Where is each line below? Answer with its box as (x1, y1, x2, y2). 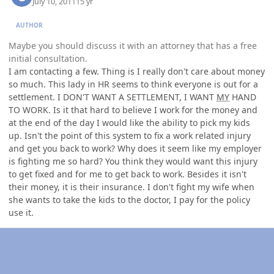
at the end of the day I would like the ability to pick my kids (9, 117, 250, 129)
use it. (9, 207, 34, 219)
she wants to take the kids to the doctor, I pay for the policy (9, 194, 250, 206)
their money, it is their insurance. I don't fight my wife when (9, 181, 254, 193)
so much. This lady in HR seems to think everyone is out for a (9, 78, 258, 91)
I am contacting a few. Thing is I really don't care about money (9, 65, 265, 78)
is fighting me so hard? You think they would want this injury (9, 155, 257, 168)
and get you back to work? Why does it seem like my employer (9, 143, 262, 155)
